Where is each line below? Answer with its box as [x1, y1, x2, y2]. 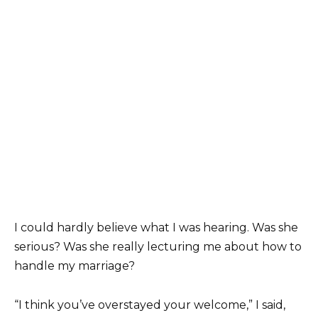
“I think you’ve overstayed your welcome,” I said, [14, 297, 285, 312]
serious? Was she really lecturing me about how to [14, 240, 302, 254]
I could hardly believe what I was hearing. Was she [14, 221, 298, 235]
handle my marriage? [14, 259, 135, 273]
